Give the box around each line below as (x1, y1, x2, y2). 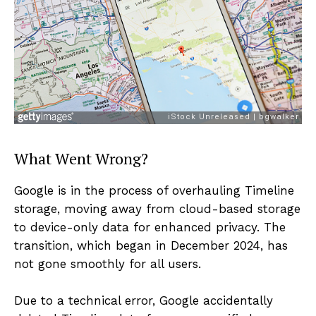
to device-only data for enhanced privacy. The (14, 220, 286, 235)
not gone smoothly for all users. (14, 257, 201, 272)
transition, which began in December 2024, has (14, 238, 288, 253)
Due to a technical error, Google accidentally (14, 293, 273, 308)
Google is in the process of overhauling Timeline (14, 183, 294, 198)
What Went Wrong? (14, 148, 148, 169)
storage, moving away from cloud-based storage (14, 202, 300, 217)
